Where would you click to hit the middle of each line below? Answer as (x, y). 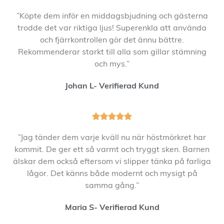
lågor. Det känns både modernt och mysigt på (112, 174)
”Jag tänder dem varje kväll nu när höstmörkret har (112, 138)
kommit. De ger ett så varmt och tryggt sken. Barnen (112, 150)
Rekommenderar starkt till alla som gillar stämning (112, 53)
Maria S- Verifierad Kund (112, 208)
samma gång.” (112, 186)
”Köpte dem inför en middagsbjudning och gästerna (112, 17)
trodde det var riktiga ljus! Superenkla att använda (112, 29)
